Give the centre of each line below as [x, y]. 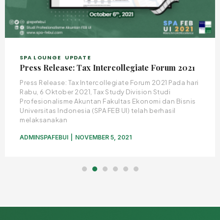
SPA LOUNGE [40, 57]
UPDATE [78, 57]
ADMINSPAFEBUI [44, 137]
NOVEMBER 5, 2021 [103, 137]
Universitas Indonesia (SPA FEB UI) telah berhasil [98, 110]
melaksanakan [43, 120]
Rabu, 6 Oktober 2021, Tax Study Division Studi [95, 92]
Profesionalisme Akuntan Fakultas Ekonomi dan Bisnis [108, 101]
